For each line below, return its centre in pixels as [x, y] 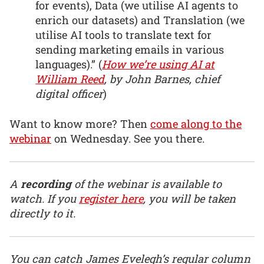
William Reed [70, 79]
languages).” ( [69, 65]
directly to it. [42, 214]
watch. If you [44, 199]
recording [46, 184]
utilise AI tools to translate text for [124, 35]
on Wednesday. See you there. [128, 138]
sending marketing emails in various [130, 50]
